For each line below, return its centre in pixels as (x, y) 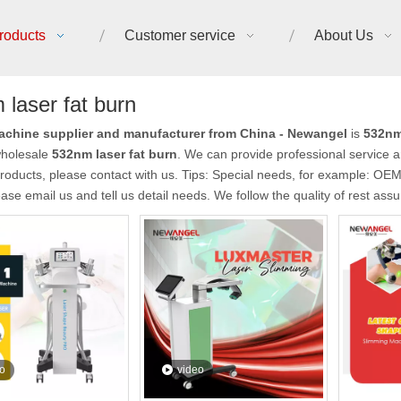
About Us (344, 35)
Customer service (180, 35)
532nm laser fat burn (115, 154)
